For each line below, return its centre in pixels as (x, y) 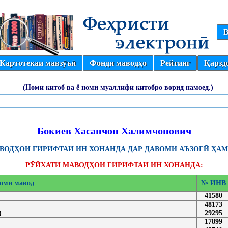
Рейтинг (175, 63)
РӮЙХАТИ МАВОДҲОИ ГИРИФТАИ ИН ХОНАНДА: (114, 165)
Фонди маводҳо (118, 63)
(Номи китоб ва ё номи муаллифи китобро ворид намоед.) (118, 87)
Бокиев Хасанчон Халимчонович (114, 131)
